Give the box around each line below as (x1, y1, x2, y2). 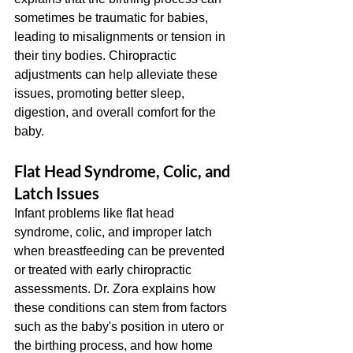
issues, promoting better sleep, (14, 87, 188, 100)
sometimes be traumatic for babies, (14, 11, 211, 24)
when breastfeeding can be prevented (14, 244, 228, 258)
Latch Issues (14, 184, 99, 203)
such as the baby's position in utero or (14, 320, 227, 333)
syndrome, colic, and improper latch (14, 225, 215, 239)
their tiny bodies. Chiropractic (14, 49, 180, 62)
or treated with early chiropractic (14, 263, 195, 277)
